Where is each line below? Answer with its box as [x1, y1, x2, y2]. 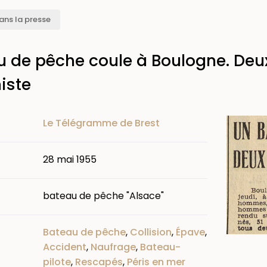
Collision [130, 225, 172, 239]
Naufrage [91, 240, 136, 254]
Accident [43, 240, 86, 254]
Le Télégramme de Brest [43, 116, 160, 130]
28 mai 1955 [43, 152, 97, 166]
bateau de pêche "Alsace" [43, 188, 164, 203]
